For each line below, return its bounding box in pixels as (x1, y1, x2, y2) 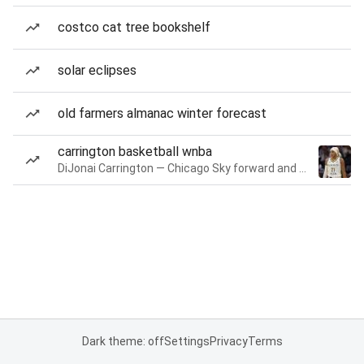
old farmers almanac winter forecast (58, 106, 266, 121)
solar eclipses (58, 63, 136, 78)
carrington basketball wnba (58, 144, 212, 159)
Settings (163, 335, 210, 348)
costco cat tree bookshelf (58, 19, 210, 35)
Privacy (209, 335, 248, 348)
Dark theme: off (81, 335, 164, 348)
